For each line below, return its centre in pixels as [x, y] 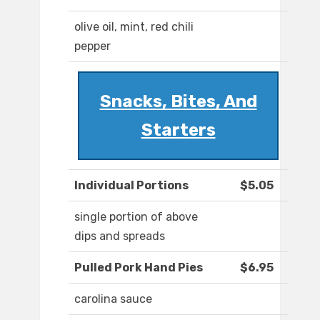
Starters [178, 130]
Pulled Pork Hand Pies [139, 268]
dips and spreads [120, 236]
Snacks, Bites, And [178, 102]
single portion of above [136, 217]
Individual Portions [131, 186]
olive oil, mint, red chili [134, 27]
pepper [92, 46]
